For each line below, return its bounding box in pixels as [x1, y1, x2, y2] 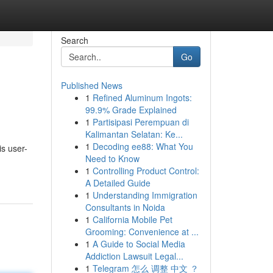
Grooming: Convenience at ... [85, 225, 199, 238]
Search [60, 34, 88, 46]
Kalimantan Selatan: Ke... [85, 128, 183, 140]
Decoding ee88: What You [92, 140, 193, 152]
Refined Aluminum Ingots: [92, 91, 192, 104]
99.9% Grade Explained [85, 104, 177, 116]
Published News [60, 79, 122, 91]
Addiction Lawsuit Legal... [85, 250, 183, 262]
